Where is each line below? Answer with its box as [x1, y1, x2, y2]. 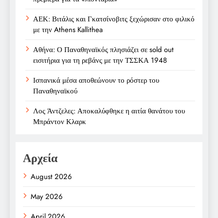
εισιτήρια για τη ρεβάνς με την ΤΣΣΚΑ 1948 [33, 54, 167, 66]
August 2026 [31, 171, 72, 182]
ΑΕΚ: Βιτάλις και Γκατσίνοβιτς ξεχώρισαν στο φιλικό [33, 13, 195, 24]
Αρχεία [23, 149, 57, 166]
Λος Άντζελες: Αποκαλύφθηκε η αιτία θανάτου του [33, 105, 185, 116]
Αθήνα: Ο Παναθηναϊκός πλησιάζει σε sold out [33, 44, 174, 55]
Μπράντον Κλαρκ [33, 116, 86, 127]
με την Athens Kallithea [33, 24, 103, 35]
